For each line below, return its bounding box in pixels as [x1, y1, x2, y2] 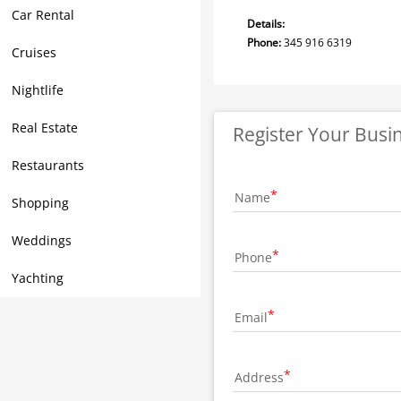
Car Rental [12, 6, 74, 23]
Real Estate [12, 119, 78, 136]
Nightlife [12, 81, 64, 98]
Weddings [12, 232, 72, 249]
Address [235, 369, 284, 386]
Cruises [12, 44, 56, 61]
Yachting [12, 269, 64, 286]
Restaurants [12, 157, 84, 174]
